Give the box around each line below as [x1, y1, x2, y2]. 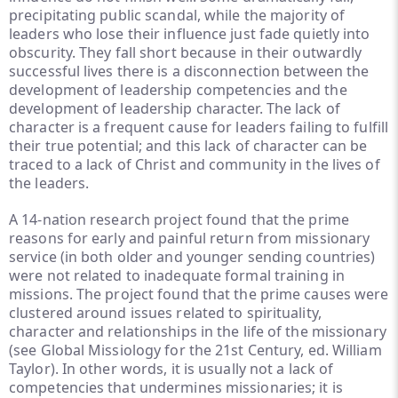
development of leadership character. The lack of [9, 99, 340, 118]
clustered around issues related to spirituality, [9, 303, 322, 322]
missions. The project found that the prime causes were [9, 284, 389, 304]
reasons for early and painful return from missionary [9, 228, 370, 248]
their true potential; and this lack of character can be [9, 136, 368, 155]
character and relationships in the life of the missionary [9, 322, 386, 341]
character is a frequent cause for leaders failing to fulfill [9, 117, 389, 137]
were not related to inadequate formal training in [9, 266, 345, 285]
